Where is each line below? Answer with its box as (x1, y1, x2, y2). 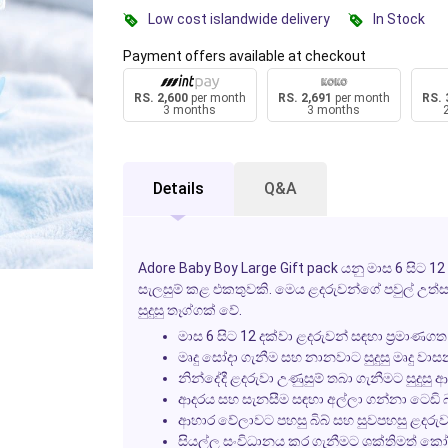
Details (152, 179, 204, 199)
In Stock (372, 10, 425, 27)
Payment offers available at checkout (122, 47, 366, 64)
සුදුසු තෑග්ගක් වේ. (137, 302, 242, 319)
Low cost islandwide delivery (147, 10, 330, 27)
